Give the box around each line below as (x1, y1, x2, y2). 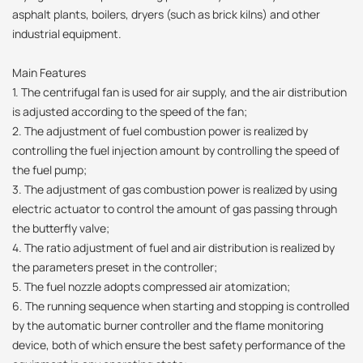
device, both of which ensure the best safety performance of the (12, 336, 345, 352)
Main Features (12, 64, 86, 80)
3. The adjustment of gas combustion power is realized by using (12, 181, 337, 197)
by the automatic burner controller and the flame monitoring (12, 317, 323, 333)
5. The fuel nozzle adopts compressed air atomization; (12, 278, 290, 294)
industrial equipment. (12, 25, 122, 41)
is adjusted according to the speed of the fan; (12, 103, 247, 119)
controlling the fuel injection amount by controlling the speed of (12, 142, 340, 158)
